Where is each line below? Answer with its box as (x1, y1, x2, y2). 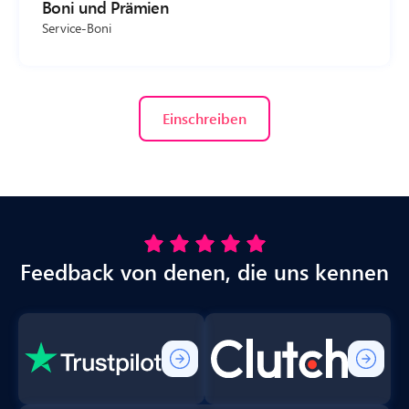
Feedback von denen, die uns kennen (20, 256, 389, 286)
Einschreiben (163, 108, 246, 128)
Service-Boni (42, 18, 111, 37)
